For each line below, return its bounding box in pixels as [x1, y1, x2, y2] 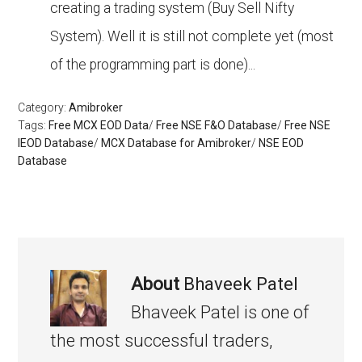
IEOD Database [18, 137, 95, 149]
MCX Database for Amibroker [101, 137, 252, 149]
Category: [18, 101, 69, 114]
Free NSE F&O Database [156, 119, 278, 132]
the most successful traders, [50, 330, 273, 351]
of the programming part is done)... [50, 57, 256, 73]
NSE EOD [259, 137, 305, 149]
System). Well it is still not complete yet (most [50, 28, 335, 44]
